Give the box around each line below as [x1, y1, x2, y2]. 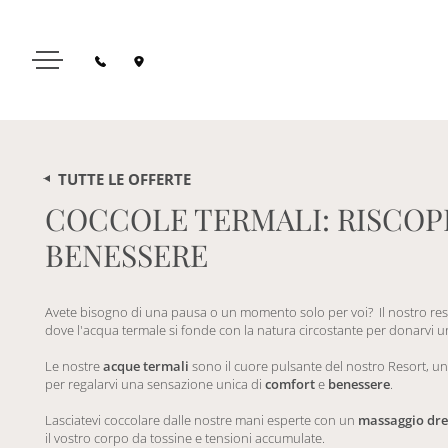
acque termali [103, 357, 189, 375]
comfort [265, 375, 315, 393]
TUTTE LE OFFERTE [57, 168, 191, 189]
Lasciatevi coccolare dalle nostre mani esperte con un [45, 411, 358, 429]
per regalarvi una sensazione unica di [45, 375, 265, 393]
